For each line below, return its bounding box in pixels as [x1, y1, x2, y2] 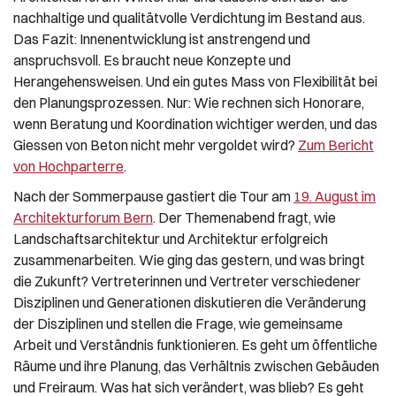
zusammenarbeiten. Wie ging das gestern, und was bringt [13, 250, 365, 269]
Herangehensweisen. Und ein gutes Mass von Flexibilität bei [13, 72, 377, 90]
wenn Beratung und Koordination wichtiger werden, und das [13, 114, 377, 133]
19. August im [293, 187, 376, 205]
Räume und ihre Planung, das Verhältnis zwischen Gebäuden [13, 356, 379, 375]
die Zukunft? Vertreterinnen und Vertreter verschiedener [13, 271, 361, 290]
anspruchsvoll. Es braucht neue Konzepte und [13, 50, 291, 69]
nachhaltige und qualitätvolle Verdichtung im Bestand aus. [13, 8, 365, 27]
